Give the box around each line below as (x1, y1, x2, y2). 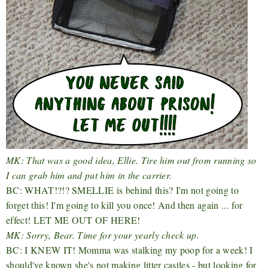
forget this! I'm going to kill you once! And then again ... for (6, 198, 243, 211)
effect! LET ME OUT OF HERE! (6, 213, 141, 226)
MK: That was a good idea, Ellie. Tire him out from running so (6, 153, 257, 166)
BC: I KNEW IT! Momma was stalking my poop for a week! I (6, 243, 253, 256)
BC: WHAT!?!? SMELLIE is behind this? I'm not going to (6, 183, 239, 196)
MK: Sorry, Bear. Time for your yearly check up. (6, 228, 200, 241)
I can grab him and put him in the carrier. (6, 168, 172, 181)
